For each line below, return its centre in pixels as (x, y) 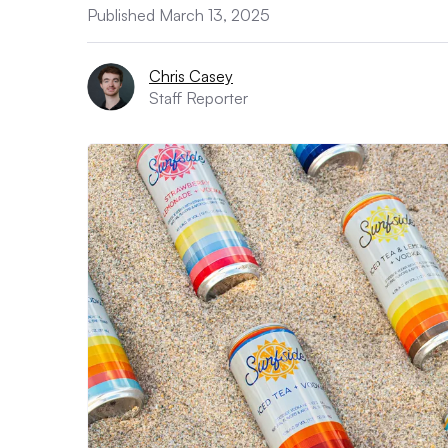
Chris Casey (191, 76)
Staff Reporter (198, 98)
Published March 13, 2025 (178, 15)
